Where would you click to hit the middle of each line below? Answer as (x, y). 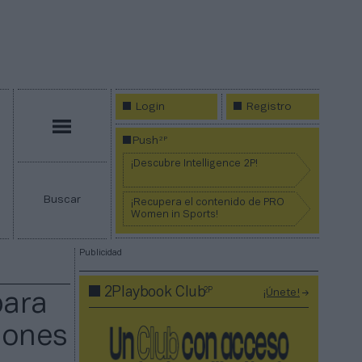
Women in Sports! (175, 215)
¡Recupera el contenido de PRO (208, 203)
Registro (269, 107)
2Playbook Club (155, 293)
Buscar (62, 200)
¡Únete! (282, 293)
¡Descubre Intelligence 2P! (195, 164)
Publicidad (101, 253)
